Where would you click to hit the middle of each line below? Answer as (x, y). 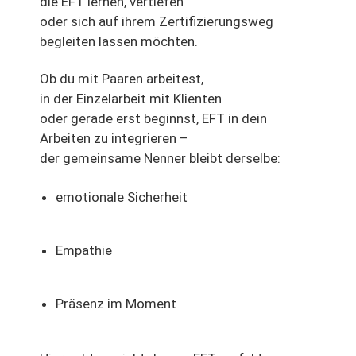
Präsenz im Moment (116, 304)
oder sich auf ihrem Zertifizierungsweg (157, 22)
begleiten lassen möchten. (119, 42)
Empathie (84, 251)
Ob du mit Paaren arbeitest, (122, 79)
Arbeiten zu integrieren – (114, 139)
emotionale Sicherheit (122, 197)
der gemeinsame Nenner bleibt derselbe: (160, 159)
